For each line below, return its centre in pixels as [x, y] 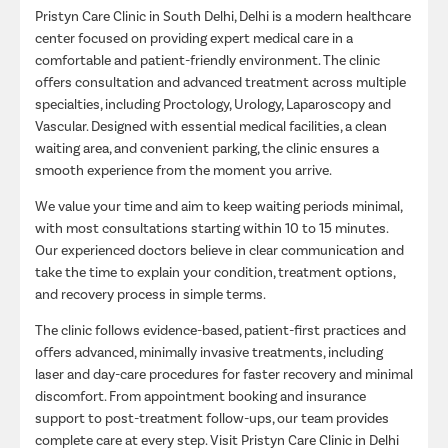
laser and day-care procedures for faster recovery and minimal [224, 373]
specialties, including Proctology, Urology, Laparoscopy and [213, 103]
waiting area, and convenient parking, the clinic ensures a [207, 147]
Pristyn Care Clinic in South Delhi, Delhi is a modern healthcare [223, 15]
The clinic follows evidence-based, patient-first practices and [220, 329]
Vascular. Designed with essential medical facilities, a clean [211, 125]
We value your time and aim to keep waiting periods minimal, [218, 205]
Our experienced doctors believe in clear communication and [219, 249]
